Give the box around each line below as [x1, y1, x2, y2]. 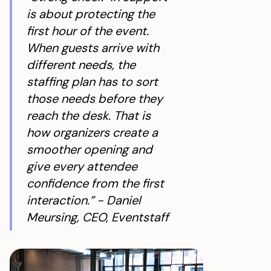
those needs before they [27, 91, 163, 106]
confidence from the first [27, 175, 164, 191]
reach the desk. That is [27, 108, 151, 123]
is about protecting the [27, 6, 155, 22]
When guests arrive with [27, 40, 159, 56]
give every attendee [27, 158, 137, 174]
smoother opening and [27, 142, 152, 157]
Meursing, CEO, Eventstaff [27, 209, 169, 225]
